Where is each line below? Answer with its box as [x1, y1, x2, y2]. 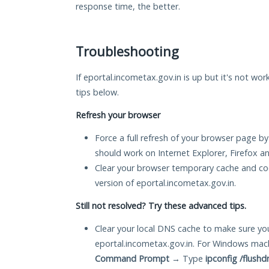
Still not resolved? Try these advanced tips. [76, 200, 246, 212]
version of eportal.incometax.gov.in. [95, 177, 236, 189]
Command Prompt [95, 253, 169, 265]
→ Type [169, 253, 205, 265]
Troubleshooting [76, 43, 179, 61]
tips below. [76, 86, 119, 98]
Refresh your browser [76, 109, 160, 121]
